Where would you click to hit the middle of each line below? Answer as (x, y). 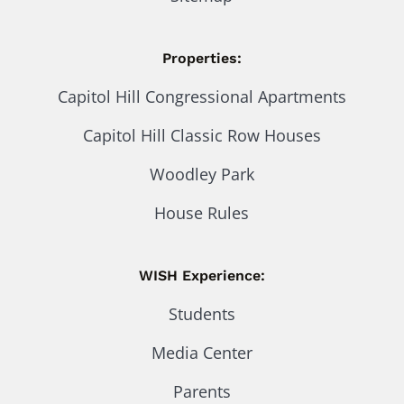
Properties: (202, 58)
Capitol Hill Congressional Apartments (202, 96)
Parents (202, 391)
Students (202, 313)
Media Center (202, 352)
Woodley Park (202, 174)
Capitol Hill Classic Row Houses (202, 135)
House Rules (202, 212)
